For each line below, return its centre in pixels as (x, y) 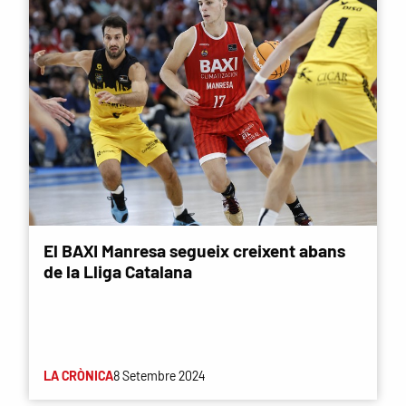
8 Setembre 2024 (159, 375)
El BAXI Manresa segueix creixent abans (194, 250)
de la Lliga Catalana (118, 271)
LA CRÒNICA (78, 375)
